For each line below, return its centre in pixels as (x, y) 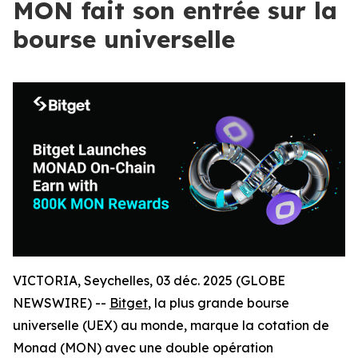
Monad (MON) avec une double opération (143, 348)
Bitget (129, 303)
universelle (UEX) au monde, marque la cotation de (171, 326)
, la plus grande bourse (219, 303)
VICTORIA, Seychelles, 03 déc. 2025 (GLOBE (149, 281)
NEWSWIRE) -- (61, 303)
